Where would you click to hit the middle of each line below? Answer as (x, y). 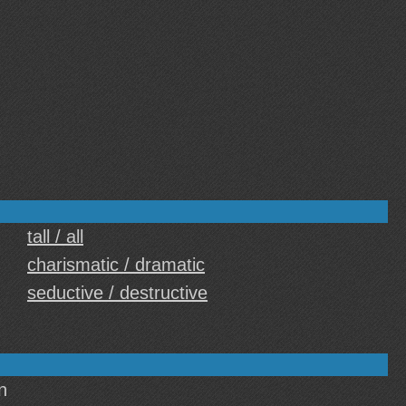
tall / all (55, 237)
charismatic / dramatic (116, 265)
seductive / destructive (117, 293)
